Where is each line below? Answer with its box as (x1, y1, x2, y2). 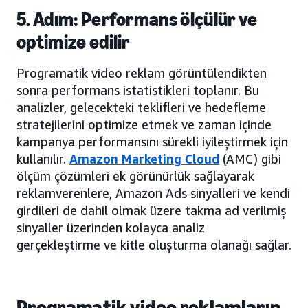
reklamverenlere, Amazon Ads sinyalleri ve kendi (16, 185, 290, 201)
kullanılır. (16, 151, 69, 166)
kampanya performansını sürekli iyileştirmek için (16, 133, 288, 149)
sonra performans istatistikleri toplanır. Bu (16, 82, 259, 98)
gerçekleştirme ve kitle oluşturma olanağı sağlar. (16, 236, 291, 252)
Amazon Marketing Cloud (69, 151, 219, 166)
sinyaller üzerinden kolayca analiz (16, 219, 205, 235)
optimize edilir (16, 30, 130, 54)
